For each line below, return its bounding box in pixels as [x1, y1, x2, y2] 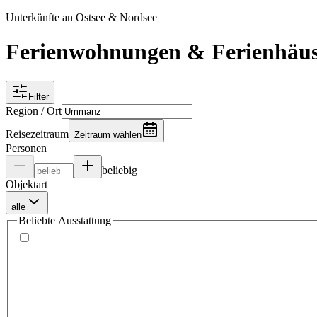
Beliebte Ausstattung [18, 214, 111, 226]
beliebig [102, 163, 137, 176]
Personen [6, 142, 47, 154]
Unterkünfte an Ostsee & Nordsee [6, 11, 157, 23]
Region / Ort [6, 104, 62, 117]
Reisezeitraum [6, 127, 69, 140]
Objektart [6, 178, 47, 190]
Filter [28, 91, 49, 102]
